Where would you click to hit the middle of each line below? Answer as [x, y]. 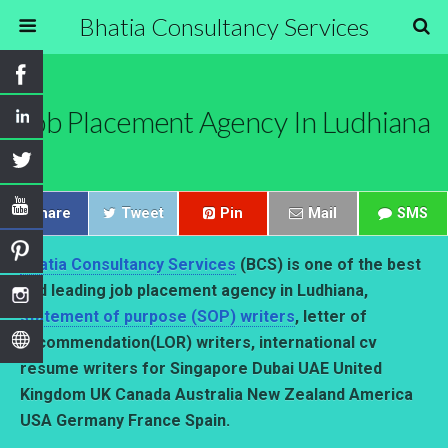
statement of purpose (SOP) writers [157, 316]
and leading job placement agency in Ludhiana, [194, 290]
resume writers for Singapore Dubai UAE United [201, 368]
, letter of [331, 316]
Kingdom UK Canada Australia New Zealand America [216, 394]
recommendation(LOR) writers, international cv [198, 342]
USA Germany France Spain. [125, 420]
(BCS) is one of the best [328, 264]
